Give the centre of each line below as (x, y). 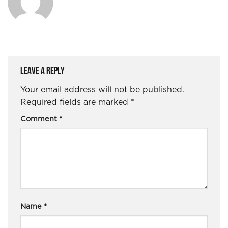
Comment (40, 119)
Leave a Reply (43, 71)
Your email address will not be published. (102, 90)
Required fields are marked (76, 103)
